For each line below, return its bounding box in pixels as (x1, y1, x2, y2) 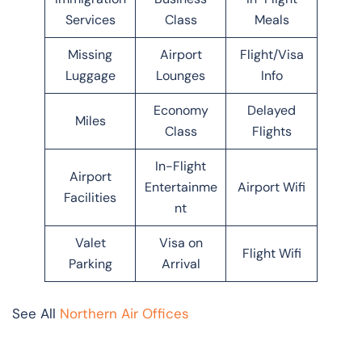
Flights (251, 122, 292, 140)
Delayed (247, 101, 296, 119)
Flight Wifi (242, 244, 301, 262)
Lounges (156, 66, 205, 84)
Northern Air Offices (60, 304, 189, 322)
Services (65, 11, 116, 28)
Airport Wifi (238, 178, 305, 196)
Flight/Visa (239, 45, 304, 63)
